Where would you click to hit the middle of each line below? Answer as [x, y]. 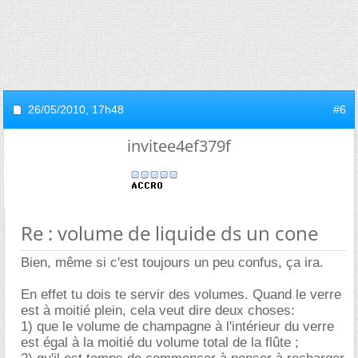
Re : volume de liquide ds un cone [169, 233]
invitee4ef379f [179, 145]
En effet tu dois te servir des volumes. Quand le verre [181, 294]
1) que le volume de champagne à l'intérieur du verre [177, 326]
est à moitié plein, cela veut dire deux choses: [158, 310]
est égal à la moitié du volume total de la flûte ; [160, 342]
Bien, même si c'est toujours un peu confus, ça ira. [172, 262]
